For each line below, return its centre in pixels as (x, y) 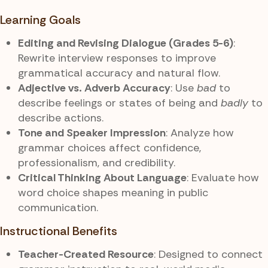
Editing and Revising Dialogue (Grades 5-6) (126, 43)
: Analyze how (200, 133)
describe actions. (61, 118)
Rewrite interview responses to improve (117, 58)
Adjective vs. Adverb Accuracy (94, 88)
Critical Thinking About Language (102, 178)
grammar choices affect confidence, (109, 148)
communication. (58, 208)
